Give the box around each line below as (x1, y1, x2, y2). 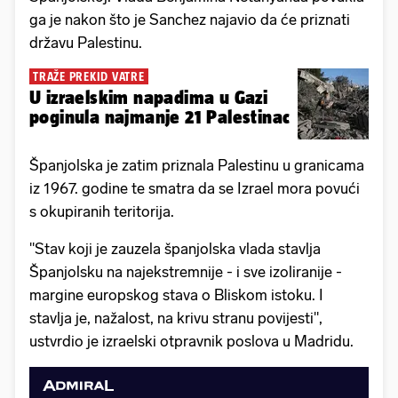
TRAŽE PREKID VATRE (33, 69, 145, 84)
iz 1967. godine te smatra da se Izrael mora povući (29, 179, 360, 198)
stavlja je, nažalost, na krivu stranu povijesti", (29, 309, 322, 328)
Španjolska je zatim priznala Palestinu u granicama (29, 156, 364, 175)
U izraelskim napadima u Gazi (29, 87, 268, 108)
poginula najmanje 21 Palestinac (29, 107, 291, 128)
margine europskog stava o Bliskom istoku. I (29, 286, 323, 305)
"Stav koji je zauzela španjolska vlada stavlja (29, 240, 321, 259)
